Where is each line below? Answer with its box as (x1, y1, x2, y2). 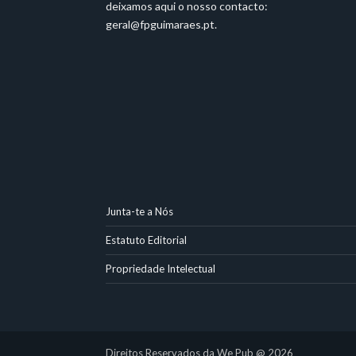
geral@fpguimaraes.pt (106, 17, 215, 32)
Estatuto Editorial (106, 234, 187, 247)
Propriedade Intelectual (106, 262, 215, 276)
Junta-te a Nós (106, 205, 173, 219)
